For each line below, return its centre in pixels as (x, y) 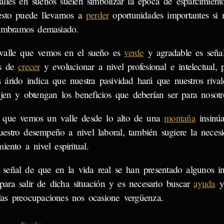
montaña (180, 118)
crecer (29, 66)
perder (97, 14)
